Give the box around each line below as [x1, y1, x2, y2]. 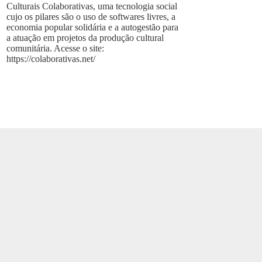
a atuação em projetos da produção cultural [6, 32, 164, 43]
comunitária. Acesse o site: [6, 43, 105, 53]
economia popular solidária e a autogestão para [6, 22, 179, 32]
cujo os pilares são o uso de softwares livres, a [6, 11, 176, 22]
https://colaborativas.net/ [6, 53, 96, 64]
